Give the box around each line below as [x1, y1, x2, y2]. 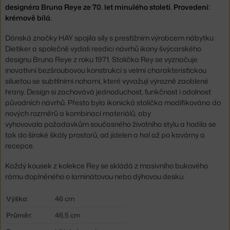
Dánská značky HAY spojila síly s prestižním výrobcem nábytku [5, 33, 214, 43]
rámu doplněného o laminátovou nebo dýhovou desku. [5, 171, 185, 182]
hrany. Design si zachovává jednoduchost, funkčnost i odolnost [5, 87, 211, 97]
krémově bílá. [5, 12, 52, 23]
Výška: [6, 194, 28, 204]
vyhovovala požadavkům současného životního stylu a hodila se [5, 119, 216, 129]
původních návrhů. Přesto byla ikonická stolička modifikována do [5, 98, 221, 108]
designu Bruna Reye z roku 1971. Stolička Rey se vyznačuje [5, 54, 198, 65]
